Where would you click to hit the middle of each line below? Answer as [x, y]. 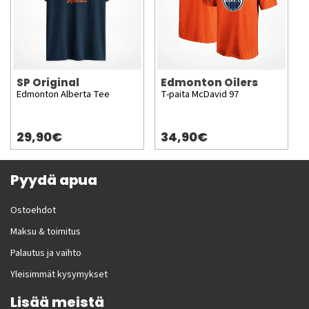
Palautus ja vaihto [46, 253]
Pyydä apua [54, 180]
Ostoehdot [33, 211]
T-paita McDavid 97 [200, 94]
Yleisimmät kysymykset [59, 275]
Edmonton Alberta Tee [63, 94]
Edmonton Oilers [209, 83]
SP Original [48, 83]
